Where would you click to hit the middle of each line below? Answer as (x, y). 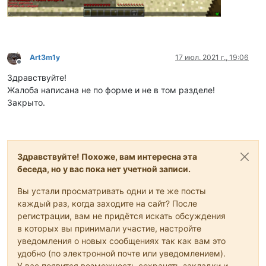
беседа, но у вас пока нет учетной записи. (104, 169)
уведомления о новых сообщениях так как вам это (121, 241)
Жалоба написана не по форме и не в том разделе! (111, 90)
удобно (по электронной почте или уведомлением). (121, 254)
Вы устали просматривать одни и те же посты (112, 191)
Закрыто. (26, 103)
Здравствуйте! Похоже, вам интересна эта (107, 157)
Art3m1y (45, 58)
